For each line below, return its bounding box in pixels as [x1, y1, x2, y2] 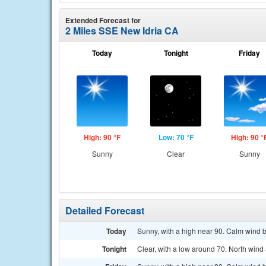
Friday [239, 47, 260, 58]
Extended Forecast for [65, 15, 141, 26]
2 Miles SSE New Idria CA [65, 24, 179, 37]
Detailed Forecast [65, 204, 144, 217]
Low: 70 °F [158, 132, 194, 142]
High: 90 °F [84, 132, 121, 142]
